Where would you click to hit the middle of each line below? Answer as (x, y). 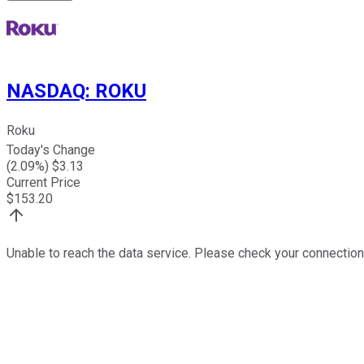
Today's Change (51, 150)
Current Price (43, 183)
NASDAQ (46, 91)
